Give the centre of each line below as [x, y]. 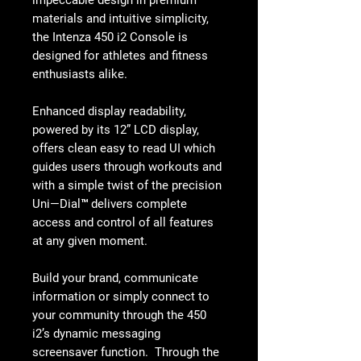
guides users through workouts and [127, 166]
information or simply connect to [121, 296]
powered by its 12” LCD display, [116, 129]
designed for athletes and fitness [120, 55]
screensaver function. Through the [126, 352]
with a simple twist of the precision [127, 185]
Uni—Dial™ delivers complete [110, 203]
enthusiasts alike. [80, 74]
